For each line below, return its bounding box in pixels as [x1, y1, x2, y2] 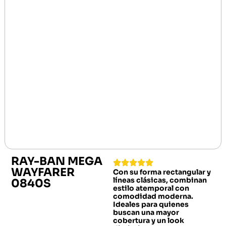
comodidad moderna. [113, 192, 193, 201]
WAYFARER [11, 165, 75, 180]
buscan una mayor [113, 208, 179, 217]
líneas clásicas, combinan [113, 176, 207, 185]
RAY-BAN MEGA [11, 154, 102, 168]
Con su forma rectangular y [113, 167, 211, 177]
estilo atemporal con [113, 184, 189, 193]
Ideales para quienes [113, 200, 189, 209]
